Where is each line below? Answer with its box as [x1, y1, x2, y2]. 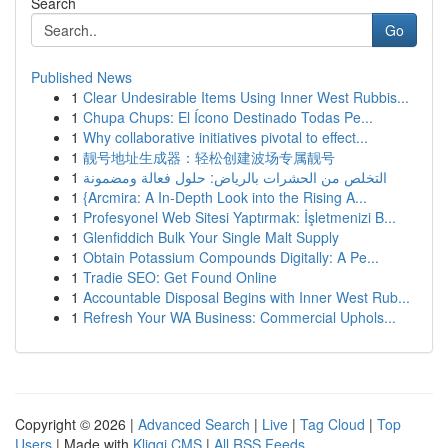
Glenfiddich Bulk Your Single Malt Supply [83, 227, 339, 247]
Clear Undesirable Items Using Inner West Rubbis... [83, 87, 409, 107]
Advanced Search [138, 414, 250, 434]
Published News [31, 67, 132, 87]
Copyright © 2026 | [15, 414, 138, 434]
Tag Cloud [300, 414, 365, 434]
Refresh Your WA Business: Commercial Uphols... [83, 307, 396, 327]
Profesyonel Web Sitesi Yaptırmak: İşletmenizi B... [83, 207, 396, 227]
